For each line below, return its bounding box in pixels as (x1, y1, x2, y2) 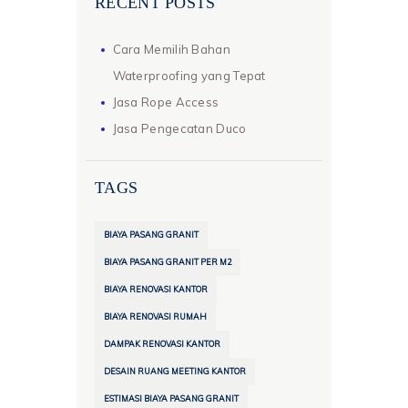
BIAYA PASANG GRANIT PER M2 (104, 257, 231, 268)
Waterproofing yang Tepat (112, 67, 266, 83)
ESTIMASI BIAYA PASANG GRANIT (104, 393, 239, 404)
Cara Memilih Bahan (112, 41, 230, 56)
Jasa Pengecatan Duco (112, 120, 247, 136)
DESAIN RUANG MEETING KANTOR (104, 366, 246, 377)
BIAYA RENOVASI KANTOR (104, 284, 208, 295)
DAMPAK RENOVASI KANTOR (104, 339, 220, 350)
